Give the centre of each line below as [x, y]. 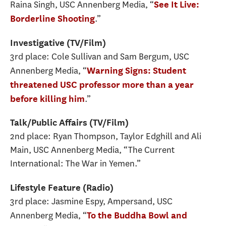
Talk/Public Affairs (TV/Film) [69, 123]
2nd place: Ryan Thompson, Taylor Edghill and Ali [106, 136]
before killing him [47, 98]
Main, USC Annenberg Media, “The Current [92, 150]
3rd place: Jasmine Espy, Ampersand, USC [91, 201]
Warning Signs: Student [136, 70]
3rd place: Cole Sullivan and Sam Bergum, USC [100, 56]
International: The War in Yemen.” [75, 164]
